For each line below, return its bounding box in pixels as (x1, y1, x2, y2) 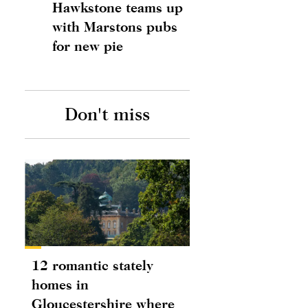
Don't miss (65, 104, 150, 124)
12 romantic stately (32, 256, 153, 273)
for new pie (52, 38, 123, 54)
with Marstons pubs (52, 19, 177, 34)
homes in (32, 276, 89, 292)
